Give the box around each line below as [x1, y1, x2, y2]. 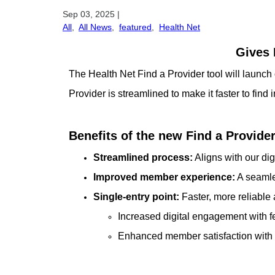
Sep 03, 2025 [63, 9, 115, 19]
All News [79, 21, 112, 32]
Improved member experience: [93, 171, 235, 182]
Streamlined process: [93, 152, 193, 163]
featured [119, 21, 152, 32]
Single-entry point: [93, 191, 179, 202]
